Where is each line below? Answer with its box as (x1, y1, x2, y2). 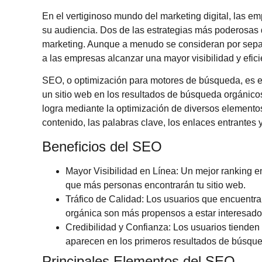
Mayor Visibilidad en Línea (65, 166, 176, 176)
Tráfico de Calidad (65, 194, 142, 204)
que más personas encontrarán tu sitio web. (65, 180, 246, 190)
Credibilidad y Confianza (65, 222, 168, 232)
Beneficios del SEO (42, 138, 162, 154)
